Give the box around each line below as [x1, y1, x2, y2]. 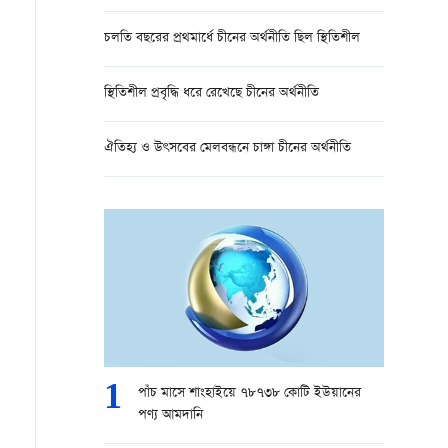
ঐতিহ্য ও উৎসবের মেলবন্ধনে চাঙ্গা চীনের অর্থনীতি [104, 138, 351, 159]
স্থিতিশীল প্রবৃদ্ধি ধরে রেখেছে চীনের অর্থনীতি [104, 83, 319, 104]
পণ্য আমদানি [138, 405, 203, 426]
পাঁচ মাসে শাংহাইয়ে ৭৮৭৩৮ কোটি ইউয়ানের [138, 383, 361, 404]
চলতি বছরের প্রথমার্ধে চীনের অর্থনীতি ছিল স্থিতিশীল [104, 28, 360, 49]
